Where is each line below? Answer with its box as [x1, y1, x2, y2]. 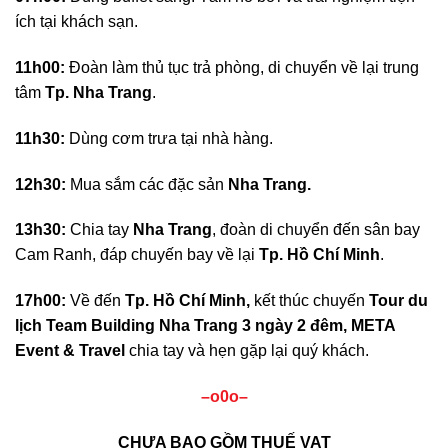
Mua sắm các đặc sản [66, 175, 228, 193]
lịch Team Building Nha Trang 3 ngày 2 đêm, [15, 317, 351, 335]
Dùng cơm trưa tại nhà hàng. [65, 129, 273, 147]
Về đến [66, 292, 125, 310]
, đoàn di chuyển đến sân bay [212, 221, 420, 239]
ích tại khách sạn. [15, 13, 138, 31]
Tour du [369, 292, 428, 310]
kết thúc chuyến [250, 292, 369, 310]
